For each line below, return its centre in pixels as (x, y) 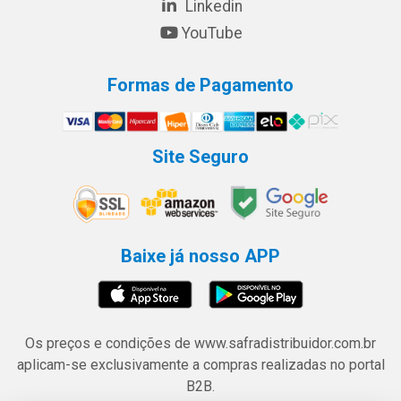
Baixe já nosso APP (200, 256)
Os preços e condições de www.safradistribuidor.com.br (200, 343)
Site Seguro (200, 157)
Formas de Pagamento (200, 85)
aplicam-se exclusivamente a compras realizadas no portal (200, 365)
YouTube (212, 33)
